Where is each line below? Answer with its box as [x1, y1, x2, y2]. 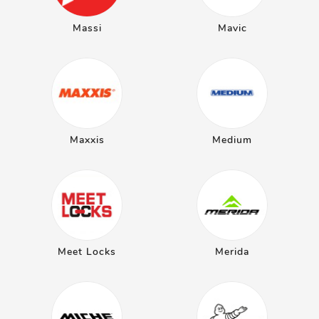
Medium [212, 133, 252, 147]
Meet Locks [58, 245, 116, 258]
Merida [215, 245, 249, 258]
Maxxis [69, 133, 105, 147]
